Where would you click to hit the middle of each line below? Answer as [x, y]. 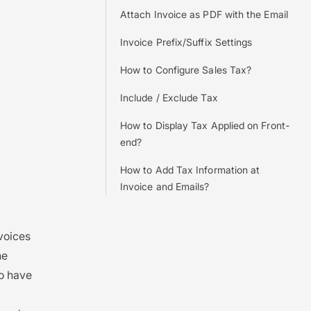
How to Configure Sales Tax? [186, 70]
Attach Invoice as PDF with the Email [204, 14]
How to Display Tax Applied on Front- [205, 125]
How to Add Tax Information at [190, 170]
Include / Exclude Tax [169, 98]
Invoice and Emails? [165, 186]
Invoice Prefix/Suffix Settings [186, 42]
